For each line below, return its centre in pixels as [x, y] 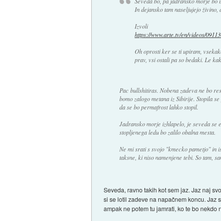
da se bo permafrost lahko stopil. [159, 107]
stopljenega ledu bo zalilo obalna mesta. [167, 132]
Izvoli [141, 26]
